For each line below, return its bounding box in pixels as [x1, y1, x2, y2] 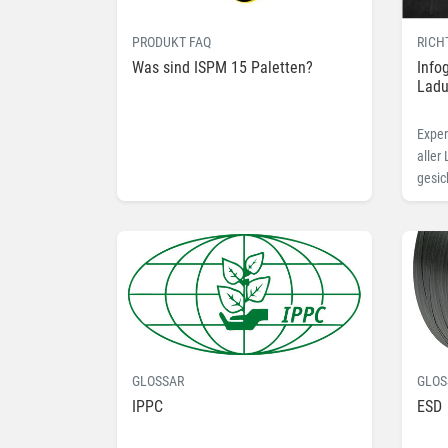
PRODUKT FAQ [132, 33, 211, 50]
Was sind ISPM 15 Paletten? [132, 57, 313, 77]
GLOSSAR [132, 373, 184, 390]
